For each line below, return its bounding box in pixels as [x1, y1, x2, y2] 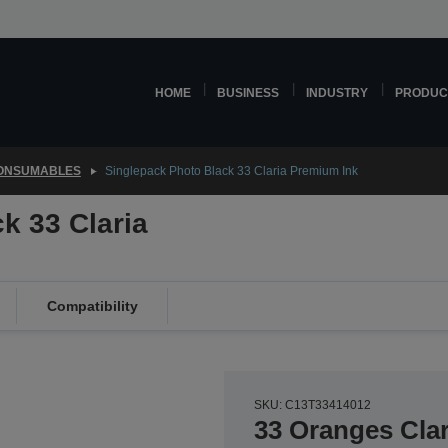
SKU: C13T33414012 [254, 398, 371, 412]
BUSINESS [217, 86, 280, 99]
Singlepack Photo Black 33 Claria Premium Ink [104, 164, 358, 178]
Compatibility [46, 298, 138, 314]
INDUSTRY [306, 86, 369, 99]
